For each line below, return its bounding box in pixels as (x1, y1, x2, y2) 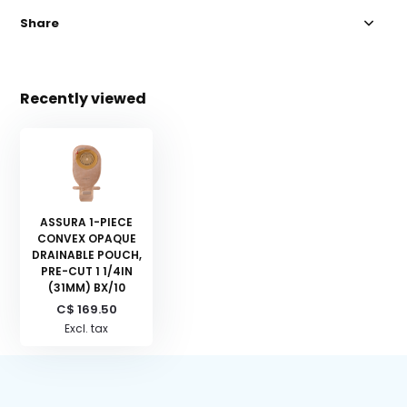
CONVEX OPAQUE (36, 231, 136, 247)
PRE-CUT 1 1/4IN (40, 263, 133, 280)
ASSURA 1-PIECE (40, 214, 134, 231)
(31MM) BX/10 (47, 280, 125, 296)
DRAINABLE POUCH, (31, 247, 142, 263)
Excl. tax (65, 321, 109, 337)
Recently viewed (20, 88, 147, 110)
